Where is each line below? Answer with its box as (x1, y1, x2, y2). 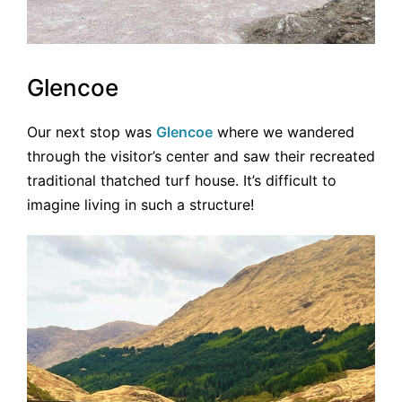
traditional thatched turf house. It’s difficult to (27, 170, 336, 189)
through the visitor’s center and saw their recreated (27, 146, 375, 165)
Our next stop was (27, 122, 156, 141)
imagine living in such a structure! (27, 195, 254, 214)
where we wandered (213, 122, 354, 141)
